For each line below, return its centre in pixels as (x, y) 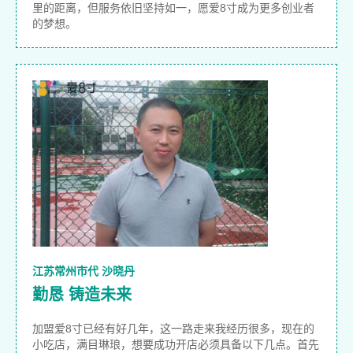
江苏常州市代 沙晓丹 (84, 271)
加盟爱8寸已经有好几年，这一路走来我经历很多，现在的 (173, 329)
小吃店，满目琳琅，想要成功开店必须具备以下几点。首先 (176, 345)
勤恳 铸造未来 (82, 295)
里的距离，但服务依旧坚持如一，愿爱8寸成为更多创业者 (173, 8)
